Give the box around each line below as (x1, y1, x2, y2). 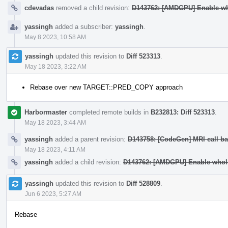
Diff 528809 (126, 179, 160, 187)
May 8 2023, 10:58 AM (24, 33, 86, 41)
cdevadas (24, 4, 54, 12)
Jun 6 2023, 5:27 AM (25, 190, 81, 197)
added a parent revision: (53, 135, 128, 143)
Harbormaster (24, 108, 67, 116)
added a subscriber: (53, 22, 115, 31)
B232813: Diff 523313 (151, 108, 215, 116)
